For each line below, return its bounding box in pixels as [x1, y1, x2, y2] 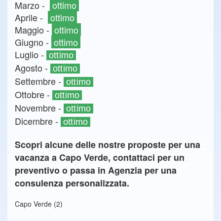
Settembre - [15, 74, 64, 87]
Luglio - [15, 48, 46, 61]
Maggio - [15, 23, 52, 36]
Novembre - [15, 101, 64, 114]
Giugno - [15, 36, 51, 48]
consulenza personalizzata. [15, 177, 129, 189]
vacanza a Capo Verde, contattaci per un [15, 151, 184, 164]
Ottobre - [15, 88, 52, 101]
